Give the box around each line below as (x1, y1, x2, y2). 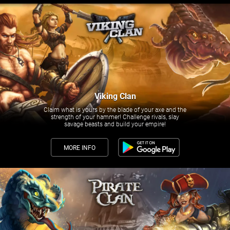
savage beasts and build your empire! (64, 121, 166, 128)
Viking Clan (94, 91, 136, 101)
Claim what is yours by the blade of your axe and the (44, 106, 186, 113)
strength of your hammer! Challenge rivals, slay (51, 113, 179, 121)
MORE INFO (63, 144, 95, 151)
